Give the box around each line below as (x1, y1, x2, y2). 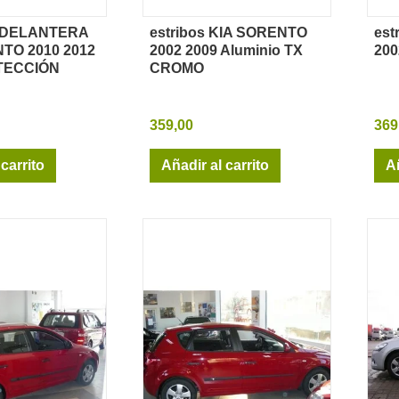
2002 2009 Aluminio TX (150, 42, 303, 58)
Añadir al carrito (161, 157, 269, 173)
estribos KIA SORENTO (150, 24, 307, 40)
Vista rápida (206, 33, 282, 49)
